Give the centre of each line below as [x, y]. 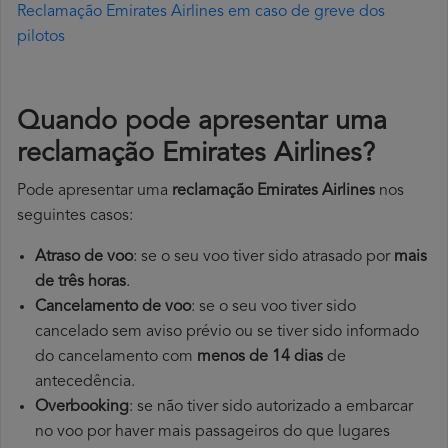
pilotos [41, 37]
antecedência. [85, 382]
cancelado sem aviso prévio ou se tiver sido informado [227, 332]
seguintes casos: [75, 216]
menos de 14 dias [260, 357]
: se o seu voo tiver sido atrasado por [263, 257]
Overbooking [82, 407]
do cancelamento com [116, 357]
